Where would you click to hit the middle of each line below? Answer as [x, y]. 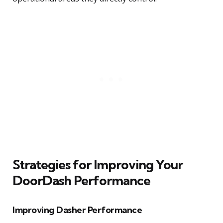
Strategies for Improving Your [98, 165]
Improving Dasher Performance [77, 210]
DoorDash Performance [81, 181]
